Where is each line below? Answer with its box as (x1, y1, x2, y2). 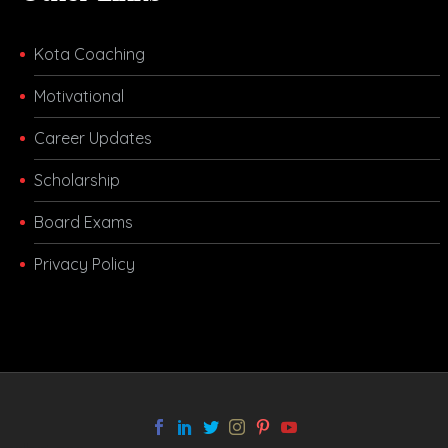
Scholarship (34, 169, 120, 190)
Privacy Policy (34, 253, 135, 274)
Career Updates (34, 127, 152, 148)
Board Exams (34, 211, 133, 232)
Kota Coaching (34, 43, 145, 64)
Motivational (34, 85, 124, 106)
